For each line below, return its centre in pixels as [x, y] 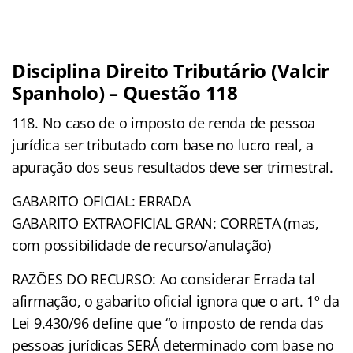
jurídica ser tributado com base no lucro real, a [163, 145]
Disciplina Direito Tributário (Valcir [171, 70]
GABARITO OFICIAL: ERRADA [101, 201]
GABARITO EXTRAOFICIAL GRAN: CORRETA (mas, [165, 223]
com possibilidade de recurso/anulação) [141, 245]
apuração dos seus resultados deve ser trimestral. [173, 167]
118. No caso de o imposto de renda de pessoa [164, 123]
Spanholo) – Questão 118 [125, 92]
